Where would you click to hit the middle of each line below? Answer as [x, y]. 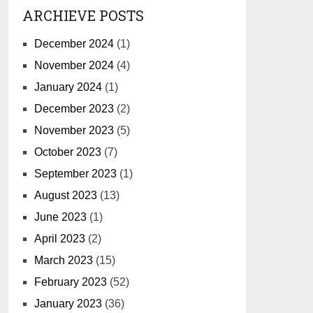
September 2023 [76, 174]
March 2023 [64, 260]
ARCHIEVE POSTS [83, 15]
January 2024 [68, 87]
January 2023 [68, 304]
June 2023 [61, 217]
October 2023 [68, 152]
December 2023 [74, 109]
